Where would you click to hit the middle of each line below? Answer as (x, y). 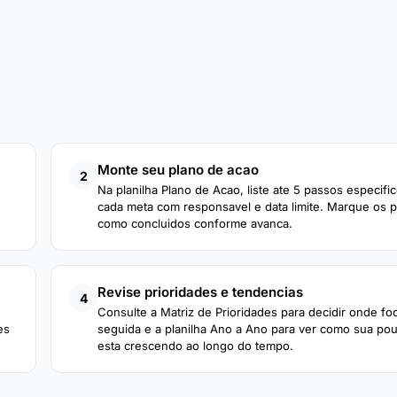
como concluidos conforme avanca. (195, 223)
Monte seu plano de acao (178, 170)
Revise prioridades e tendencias (200, 292)
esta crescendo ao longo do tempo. (195, 346)
